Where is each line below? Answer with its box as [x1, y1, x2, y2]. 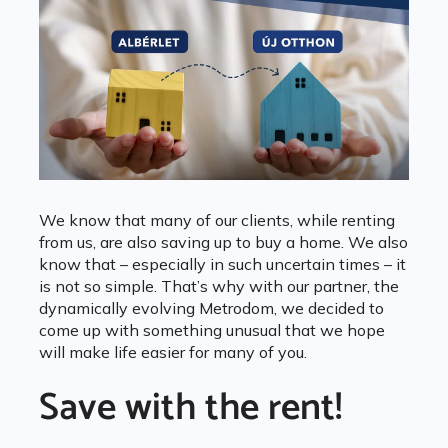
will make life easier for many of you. [38, 342, 307, 363]
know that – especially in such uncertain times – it [38, 254, 406, 275]
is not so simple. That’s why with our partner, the [38, 276, 399, 297]
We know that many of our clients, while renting [38, 210, 395, 231]
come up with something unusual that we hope [38, 320, 385, 341]
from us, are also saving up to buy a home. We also [38, 232, 408, 253]
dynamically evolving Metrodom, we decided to [38, 298, 384, 319]
